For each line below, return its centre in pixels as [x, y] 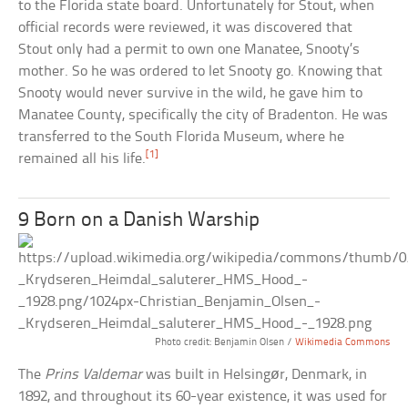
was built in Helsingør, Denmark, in [255, 375]
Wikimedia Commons [342, 343]
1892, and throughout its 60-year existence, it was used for [203, 397]
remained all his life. [82, 159]
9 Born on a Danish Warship [139, 221]
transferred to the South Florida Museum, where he [182, 138]
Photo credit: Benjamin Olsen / [224, 343]
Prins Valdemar [94, 375]
